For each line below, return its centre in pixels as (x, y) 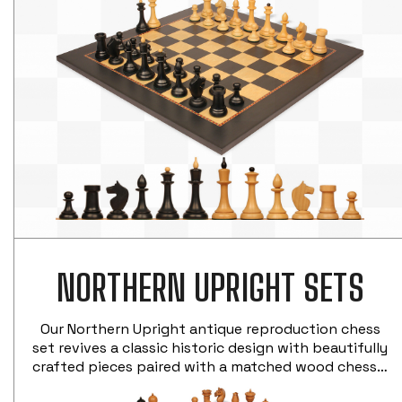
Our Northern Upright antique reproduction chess (210, 328)
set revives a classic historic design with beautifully (210, 347)
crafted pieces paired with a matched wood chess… (210, 366)
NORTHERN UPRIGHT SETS (210, 288)
